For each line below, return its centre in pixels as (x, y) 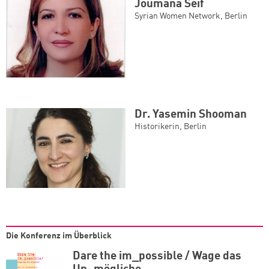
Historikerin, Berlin (171, 126)
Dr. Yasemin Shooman (191, 114)
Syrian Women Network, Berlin (191, 17)
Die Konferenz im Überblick (59, 236)
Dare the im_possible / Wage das (157, 256)
